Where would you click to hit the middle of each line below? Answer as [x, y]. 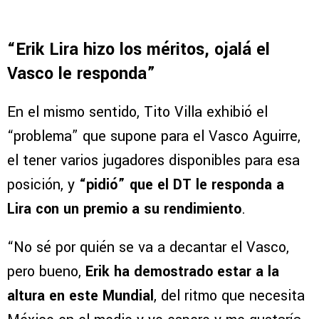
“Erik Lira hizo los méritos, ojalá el [138, 50]
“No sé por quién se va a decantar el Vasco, [148, 248]
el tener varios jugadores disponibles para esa [153, 161]
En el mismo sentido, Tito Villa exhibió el [137, 113]
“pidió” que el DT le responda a [182, 185]
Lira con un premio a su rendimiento [124, 209]
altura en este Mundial [80, 296]
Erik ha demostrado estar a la [182, 272]
